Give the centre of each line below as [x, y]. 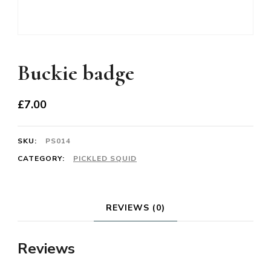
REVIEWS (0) [135, 207]
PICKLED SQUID [105, 158]
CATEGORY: [42, 158]
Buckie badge [76, 73]
